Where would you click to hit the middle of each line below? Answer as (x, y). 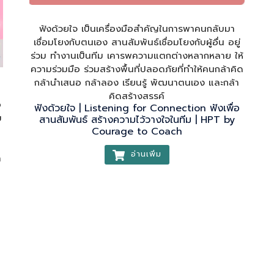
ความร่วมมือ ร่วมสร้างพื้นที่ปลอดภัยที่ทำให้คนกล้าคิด (137, 69)
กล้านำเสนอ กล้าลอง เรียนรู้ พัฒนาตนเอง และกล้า (137, 83)
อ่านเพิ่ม (144, 154)
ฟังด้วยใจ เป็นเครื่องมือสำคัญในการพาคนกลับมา (137, 29)
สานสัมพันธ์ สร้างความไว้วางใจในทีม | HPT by (137, 120)
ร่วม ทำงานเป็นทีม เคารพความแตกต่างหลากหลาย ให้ (137, 56)
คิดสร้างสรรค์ (137, 96)
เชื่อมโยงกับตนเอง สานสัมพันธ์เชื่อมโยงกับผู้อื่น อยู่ (137, 43)
